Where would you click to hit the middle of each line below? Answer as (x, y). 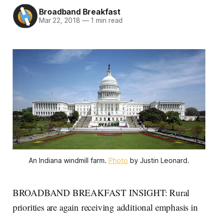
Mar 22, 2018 (59, 21)
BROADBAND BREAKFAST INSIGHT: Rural (101, 192)
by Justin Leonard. (159, 160)
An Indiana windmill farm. (69, 160)
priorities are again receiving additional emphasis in (105, 207)
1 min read (106, 21)
